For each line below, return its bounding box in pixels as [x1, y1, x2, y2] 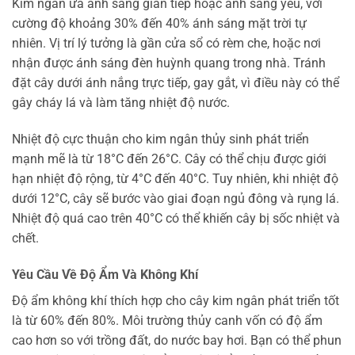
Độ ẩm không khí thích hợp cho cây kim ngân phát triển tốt [12, 292, 339, 308]
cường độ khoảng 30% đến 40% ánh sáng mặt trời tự [12, 16, 307, 32]
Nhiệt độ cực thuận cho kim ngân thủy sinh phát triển [12, 131, 309, 147]
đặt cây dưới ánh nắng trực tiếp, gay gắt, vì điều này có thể [12, 75, 339, 91]
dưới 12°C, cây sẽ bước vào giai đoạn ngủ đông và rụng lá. [12, 190, 339, 206]
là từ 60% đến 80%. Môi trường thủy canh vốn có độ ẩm [12, 312, 323, 328]
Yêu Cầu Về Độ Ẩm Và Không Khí [12, 266, 198, 282]
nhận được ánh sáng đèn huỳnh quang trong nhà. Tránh [12, 55, 326, 71]
